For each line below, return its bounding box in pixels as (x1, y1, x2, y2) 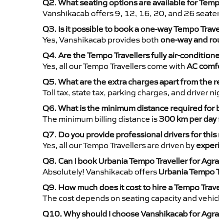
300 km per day (159, 114, 217, 124)
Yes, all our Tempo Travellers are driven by (43, 140, 196, 151)
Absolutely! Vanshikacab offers (43, 167, 158, 177)
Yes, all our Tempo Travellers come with (43, 61, 187, 71)
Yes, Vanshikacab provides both (43, 35, 160, 45)
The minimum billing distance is (43, 114, 159, 124)
